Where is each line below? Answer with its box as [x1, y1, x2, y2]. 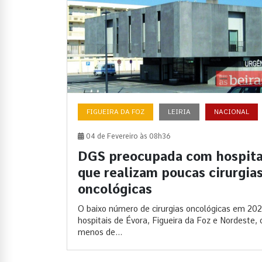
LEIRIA [168, 107, 191, 116]
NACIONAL [214, 107, 249, 116]
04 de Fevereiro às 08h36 [84, 132, 171, 140]
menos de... [78, 227, 122, 237]
